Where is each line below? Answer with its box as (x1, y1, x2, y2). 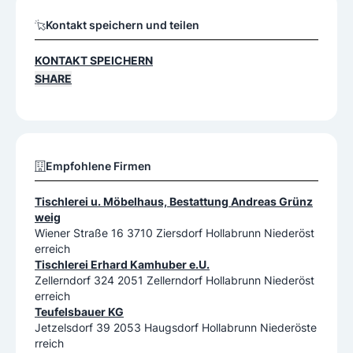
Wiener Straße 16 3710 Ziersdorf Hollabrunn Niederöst (35, 226, 314, 240)
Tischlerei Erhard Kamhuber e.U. (35, 258, 210, 272)
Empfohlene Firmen (46, 159, 151, 173)
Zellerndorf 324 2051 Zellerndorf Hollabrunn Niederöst (35, 273, 314, 288)
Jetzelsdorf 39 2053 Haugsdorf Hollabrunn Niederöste (35, 321, 317, 335)
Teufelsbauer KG (35, 305, 124, 319)
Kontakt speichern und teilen (46, 18, 199, 32)
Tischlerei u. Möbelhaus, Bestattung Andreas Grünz (35, 195, 313, 209)
